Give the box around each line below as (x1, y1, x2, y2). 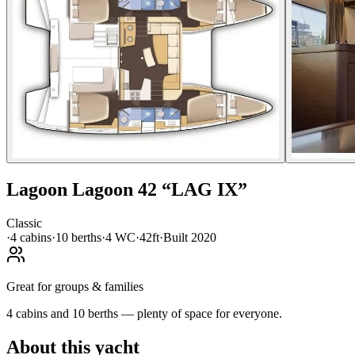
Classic (6, 216, 42, 230)
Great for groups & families (6, 279, 143, 293)
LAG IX (171, 178, 238, 200)
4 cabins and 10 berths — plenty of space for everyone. (6, 306, 282, 320)
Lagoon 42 (72, 178, 157, 200)
